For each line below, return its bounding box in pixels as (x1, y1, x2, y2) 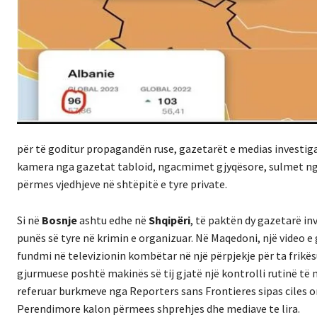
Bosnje (40, 213, 77, 228)
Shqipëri (149, 213, 190, 228)
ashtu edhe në (77, 213, 149, 228)
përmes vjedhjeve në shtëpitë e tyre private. (17, 177, 227, 192)
